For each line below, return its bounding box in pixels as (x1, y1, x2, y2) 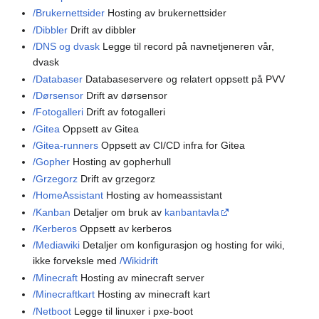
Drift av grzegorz (78, 172, 156, 184)
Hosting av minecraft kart (95, 288, 211, 300)
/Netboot (33, 305, 72, 317)
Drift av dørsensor (83, 89, 168, 101)
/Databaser (33, 73, 83, 85)
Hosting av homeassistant (103, 189, 223, 202)
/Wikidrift (120, 255, 159, 267)
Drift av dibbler (68, 23, 137, 36)
